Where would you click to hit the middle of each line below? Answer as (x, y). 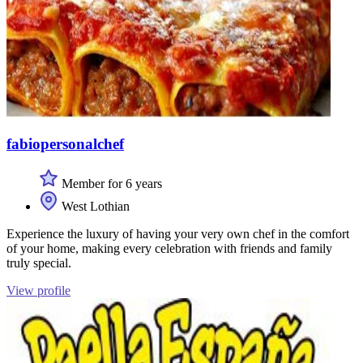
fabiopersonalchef (65, 144)
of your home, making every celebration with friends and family (169, 249)
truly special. (39, 263)
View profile (38, 291)
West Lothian (94, 207)
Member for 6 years (110, 184)
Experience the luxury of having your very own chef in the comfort (178, 234)
